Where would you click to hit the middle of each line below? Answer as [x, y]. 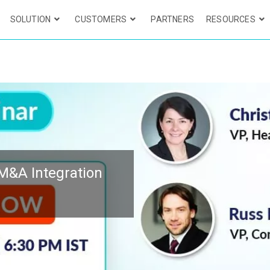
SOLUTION [30, 19]
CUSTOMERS [101, 19]
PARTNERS [172, 19]
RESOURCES [231, 19]
